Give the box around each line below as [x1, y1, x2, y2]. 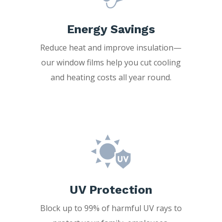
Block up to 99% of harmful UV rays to [40, 202, 182, 214]
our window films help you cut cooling [41, 56, 181, 68]
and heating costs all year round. [50, 71, 171, 83]
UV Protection [69, 182, 152, 197]
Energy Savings [66, 22, 155, 36]
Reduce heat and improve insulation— [40, 42, 182, 53]
